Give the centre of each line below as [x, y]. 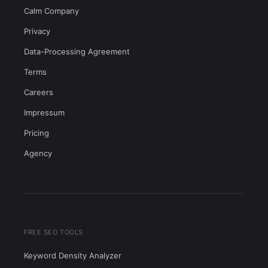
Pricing [36, 133]
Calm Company [51, 11]
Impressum [44, 112]
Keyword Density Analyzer [73, 255]
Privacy [37, 31]
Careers [39, 92]
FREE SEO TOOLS [54, 232]
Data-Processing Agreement [77, 51]
